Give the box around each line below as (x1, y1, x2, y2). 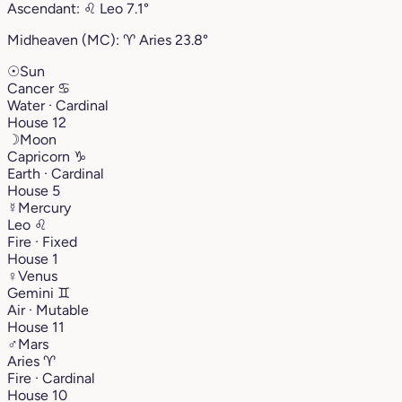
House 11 (7, 318, 65, 336)
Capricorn (7, 147, 74, 165)
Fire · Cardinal (7, 369, 95, 387)
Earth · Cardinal (7, 164, 104, 182)
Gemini (7, 284, 57, 301)
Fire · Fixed (7, 232, 77, 250)
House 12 (7, 113, 66, 131)
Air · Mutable (7, 301, 89, 319)
